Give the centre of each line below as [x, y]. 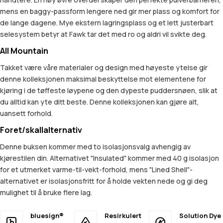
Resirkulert [123, 216]
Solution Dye [200, 216]
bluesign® [47, 216]
